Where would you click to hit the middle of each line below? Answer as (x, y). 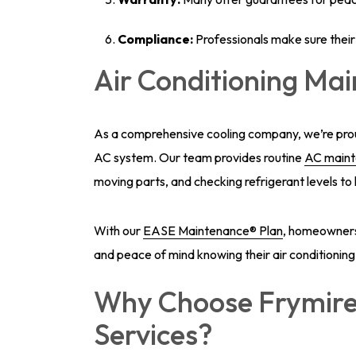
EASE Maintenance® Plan (213, 230)
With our (118, 230)
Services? (153, 334)
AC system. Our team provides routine (199, 157)
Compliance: (155, 39)
